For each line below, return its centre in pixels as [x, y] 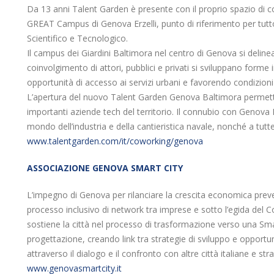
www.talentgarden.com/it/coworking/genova [115, 141]
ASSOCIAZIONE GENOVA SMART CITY [105, 168]
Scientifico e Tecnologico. [77, 38]
